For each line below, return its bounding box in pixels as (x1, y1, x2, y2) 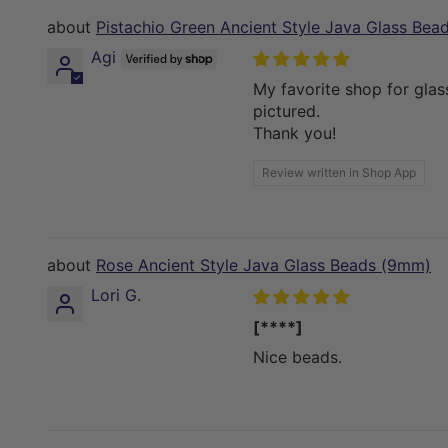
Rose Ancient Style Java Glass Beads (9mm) (96, 255, 431, 276)
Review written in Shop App (262, 165, 416, 181)
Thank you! (253, 123, 336, 144)
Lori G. (91, 285, 141, 306)
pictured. (253, 101, 320, 122)
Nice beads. (253, 347, 342, 368)
